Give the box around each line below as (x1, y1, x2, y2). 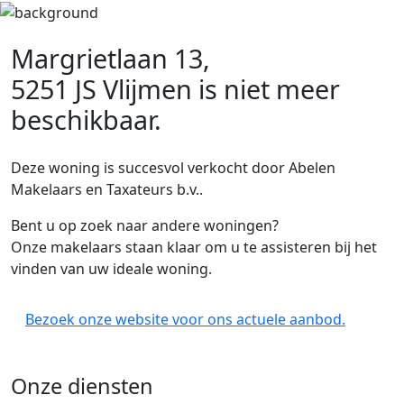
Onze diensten (11, 372, 153, 400)
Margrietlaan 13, (11, 41, 210, 76)
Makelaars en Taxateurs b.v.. (11, 179, 203, 199)
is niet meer (192, 71, 340, 106)
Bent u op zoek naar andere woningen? (11, 216, 279, 235)
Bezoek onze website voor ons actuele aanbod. (25, 309, 345, 329)
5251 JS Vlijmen (11, 71, 192, 106)
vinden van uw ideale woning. (11, 259, 212, 279)
